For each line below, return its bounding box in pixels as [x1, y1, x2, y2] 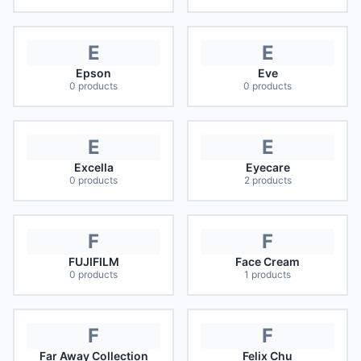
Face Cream [235, 255, 300, 268]
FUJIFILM [68, 255, 119, 268]
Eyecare [245, 160, 290, 174]
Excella [73, 160, 114, 174]
